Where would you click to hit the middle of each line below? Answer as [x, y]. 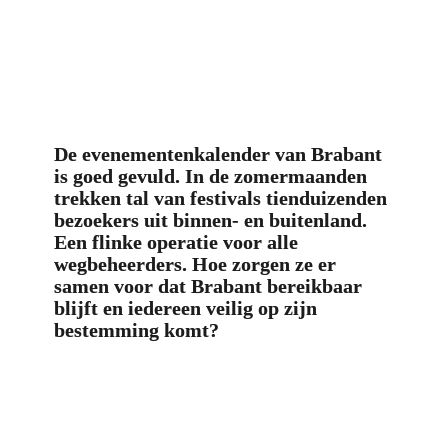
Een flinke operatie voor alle [175, 242]
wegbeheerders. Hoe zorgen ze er [194, 264]
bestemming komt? [136, 330]
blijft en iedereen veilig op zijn [185, 308]
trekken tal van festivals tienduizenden [220, 198]
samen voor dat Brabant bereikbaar [207, 286]
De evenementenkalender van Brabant [217, 154]
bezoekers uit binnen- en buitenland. [210, 220]
